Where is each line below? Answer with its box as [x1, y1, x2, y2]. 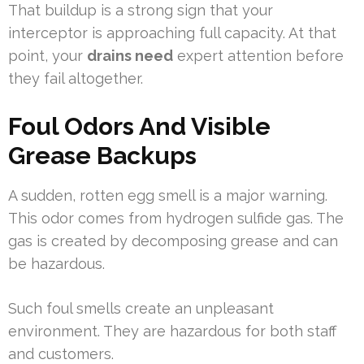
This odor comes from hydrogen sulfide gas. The [8, 210, 344, 227]
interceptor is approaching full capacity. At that [8, 24, 336, 42]
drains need [87, 47, 173, 65]
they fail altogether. [8, 70, 143, 88]
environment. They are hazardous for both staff [8, 323, 336, 340]
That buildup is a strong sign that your [8, 2, 273, 19]
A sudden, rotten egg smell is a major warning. [8, 187, 327, 205]
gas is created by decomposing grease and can [8, 232, 338, 250]
